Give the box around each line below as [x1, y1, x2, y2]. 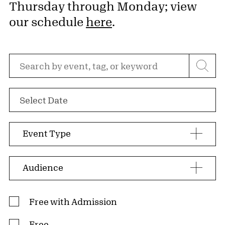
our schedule [9, 15, 86, 29]
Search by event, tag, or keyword [9, 55, 149, 65]
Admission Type [9, 191, 79, 202]
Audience [23, 162, 63, 173]
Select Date [20, 95, 68, 105]
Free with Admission [29, 196, 117, 207]
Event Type [23, 128, 71, 139]
